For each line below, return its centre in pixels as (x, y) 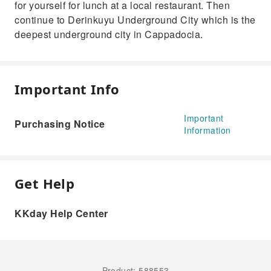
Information (207, 130)
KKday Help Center (61, 213)
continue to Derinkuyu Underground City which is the (135, 20)
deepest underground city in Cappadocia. (109, 34)
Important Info (67, 89)
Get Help (45, 183)
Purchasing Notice (60, 124)
